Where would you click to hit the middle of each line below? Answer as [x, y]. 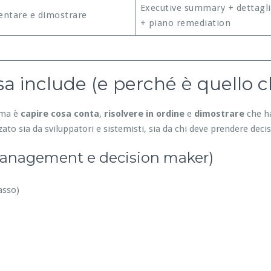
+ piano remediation [185, 23]
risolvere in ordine [144, 113]
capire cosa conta [60, 113]
